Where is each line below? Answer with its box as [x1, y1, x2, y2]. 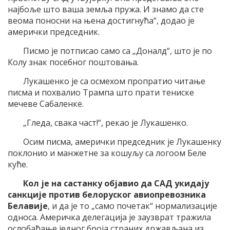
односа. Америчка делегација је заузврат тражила [8, 212, 211, 223]
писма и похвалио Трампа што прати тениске [8, 87, 194, 99]
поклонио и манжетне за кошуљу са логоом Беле [8, 147, 206, 159]
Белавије [8, 200, 48, 212]
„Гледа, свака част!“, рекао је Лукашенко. [23, 117, 188, 129]
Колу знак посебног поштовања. [8, 56, 139, 68]
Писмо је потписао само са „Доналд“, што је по [23, 45, 212, 57]
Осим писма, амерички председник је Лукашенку [23, 136, 221, 148]
